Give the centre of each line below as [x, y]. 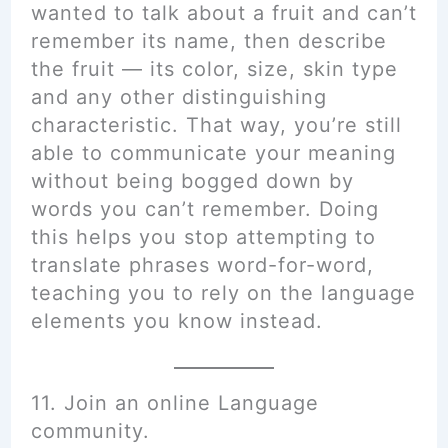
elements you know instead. [176, 321]
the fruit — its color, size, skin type [214, 69]
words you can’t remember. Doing [204, 209]
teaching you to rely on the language [223, 293]
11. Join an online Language [174, 403]
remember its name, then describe [208, 41]
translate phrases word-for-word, [202, 265]
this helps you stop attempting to [203, 237]
